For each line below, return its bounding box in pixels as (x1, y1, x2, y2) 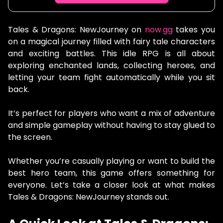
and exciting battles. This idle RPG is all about (8, 48, 215, 59)
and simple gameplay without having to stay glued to (8, 119, 215, 131)
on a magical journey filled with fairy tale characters (8, 36, 215, 47)
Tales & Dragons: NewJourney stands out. (8, 191, 169, 203)
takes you (172, 24, 216, 35)
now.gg (144, 24, 173, 35)
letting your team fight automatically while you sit (8, 72, 215, 83)
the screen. (8, 131, 52, 143)
